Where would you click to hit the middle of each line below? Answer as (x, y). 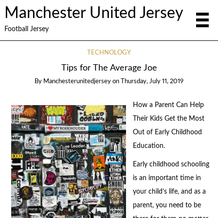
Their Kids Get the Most (168, 118)
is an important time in (167, 178)
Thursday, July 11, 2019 (152, 82)
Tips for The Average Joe (109, 68)
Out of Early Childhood (167, 132)
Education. (149, 146)
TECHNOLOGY (109, 53)
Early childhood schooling (171, 165)
